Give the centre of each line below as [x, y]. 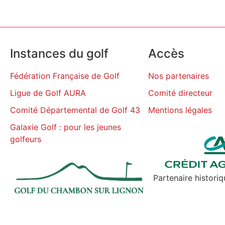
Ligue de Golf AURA [48, 93]
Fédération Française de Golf [65, 76]
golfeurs [26, 139]
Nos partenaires [179, 76]
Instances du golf [59, 54]
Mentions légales [180, 110]
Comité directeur [180, 93]
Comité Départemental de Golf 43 [75, 110]
